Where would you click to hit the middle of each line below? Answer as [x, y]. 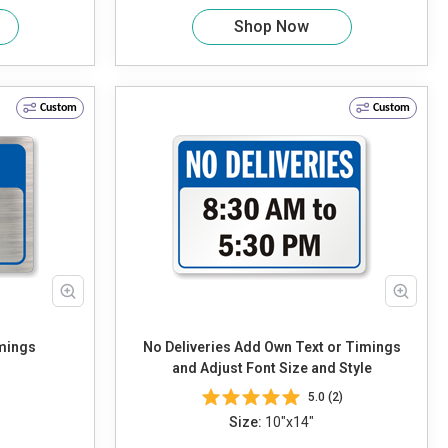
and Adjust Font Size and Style [271, 368]
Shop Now [271, 27]
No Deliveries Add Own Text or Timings [188, 347]
